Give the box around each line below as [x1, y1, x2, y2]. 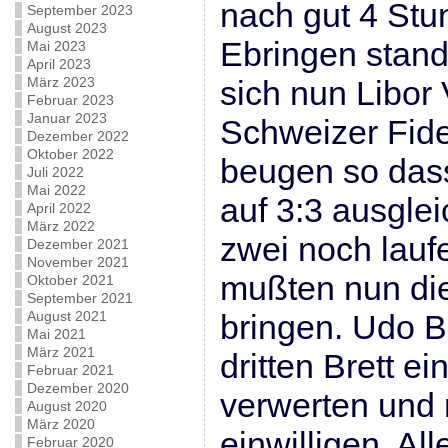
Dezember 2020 [26, 380, 129, 396]
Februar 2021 [26, 362, 114, 378]
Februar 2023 [26, 92, 114, 108]
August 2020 [26, 398, 107, 414]
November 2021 [26, 254, 129, 270]
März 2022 [26, 218, 95, 234]
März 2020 [26, 416, 95, 432]
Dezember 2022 [26, 128, 129, 144]
